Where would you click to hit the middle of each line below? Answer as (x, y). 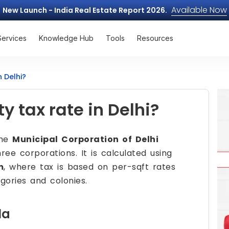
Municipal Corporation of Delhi (85, 139)
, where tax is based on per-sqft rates (89, 167)
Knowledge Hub (66, 38)
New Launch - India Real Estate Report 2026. (85, 10)
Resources (155, 38)
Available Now (199, 10)
